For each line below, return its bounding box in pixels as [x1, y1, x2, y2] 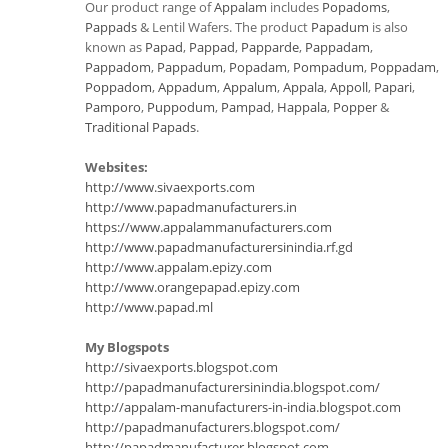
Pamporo [85, 98, 141, 116]
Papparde [241, 38, 299, 56]
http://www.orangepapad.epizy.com [85, 278, 300, 296]
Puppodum [147, 98, 215, 116]
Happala [277, 98, 327, 116]
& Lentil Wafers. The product [137, 18, 311, 36]
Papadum [311, 18, 369, 36]
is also [369, 18, 408, 36]
